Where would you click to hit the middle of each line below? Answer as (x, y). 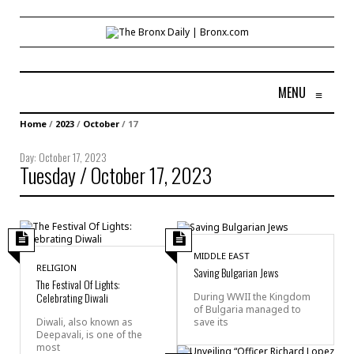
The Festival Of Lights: (78, 284)
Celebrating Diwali (72, 297)
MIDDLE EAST (222, 255)
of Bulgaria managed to (247, 309)
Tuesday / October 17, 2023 (116, 175)
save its (211, 322)
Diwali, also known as (85, 322)
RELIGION (56, 267)
